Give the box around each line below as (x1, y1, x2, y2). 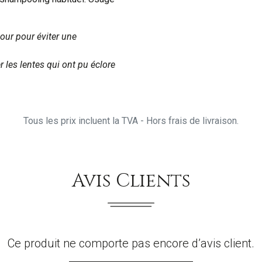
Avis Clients (71, 168, 191, 194)
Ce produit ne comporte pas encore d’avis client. (8, 236, 254, 250)
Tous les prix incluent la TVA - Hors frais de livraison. (23, 115, 239, 126)
